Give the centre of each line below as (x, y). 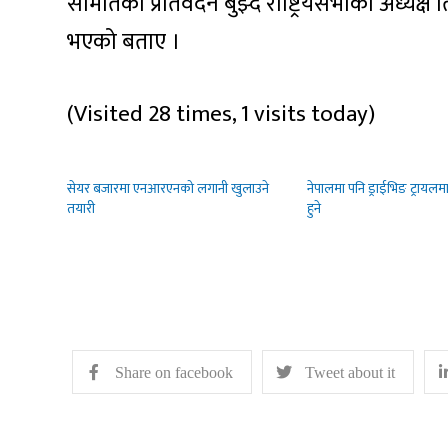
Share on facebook (174, 372)
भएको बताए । (124, 41)
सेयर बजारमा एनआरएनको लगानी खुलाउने (168, 189)
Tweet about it (350, 372)
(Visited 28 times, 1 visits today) (221, 114)
